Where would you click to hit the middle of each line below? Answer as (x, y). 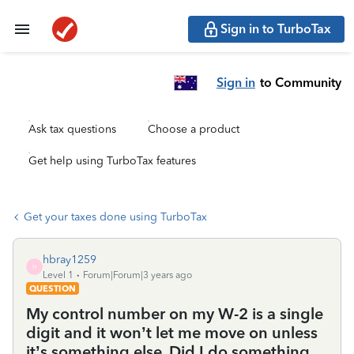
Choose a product (194, 129)
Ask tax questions (72, 129)
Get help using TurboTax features (112, 161)
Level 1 (58, 275)
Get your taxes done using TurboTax (115, 217)
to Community (301, 82)
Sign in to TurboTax (276, 29)
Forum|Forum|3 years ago (137, 275)
